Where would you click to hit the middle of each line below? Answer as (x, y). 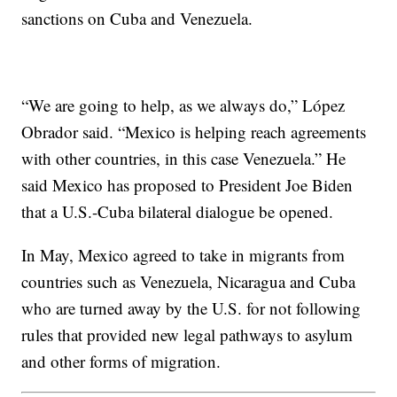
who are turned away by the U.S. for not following (191, 308)
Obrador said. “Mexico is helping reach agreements (194, 132)
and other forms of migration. (121, 362)
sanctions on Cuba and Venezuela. (137, 19)
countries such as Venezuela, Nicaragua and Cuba (189, 282)
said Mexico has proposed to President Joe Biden (187, 185)
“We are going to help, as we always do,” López (183, 105)
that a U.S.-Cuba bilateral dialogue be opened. (178, 212)
